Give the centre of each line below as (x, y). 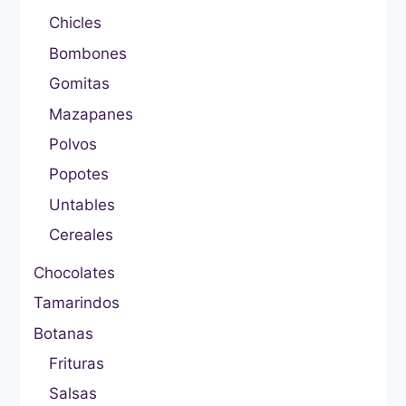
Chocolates (74, 272)
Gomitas (79, 84)
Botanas (63, 333)
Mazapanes (91, 114)
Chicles (75, 23)
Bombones (88, 53)
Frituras (77, 364)
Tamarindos (77, 303)
